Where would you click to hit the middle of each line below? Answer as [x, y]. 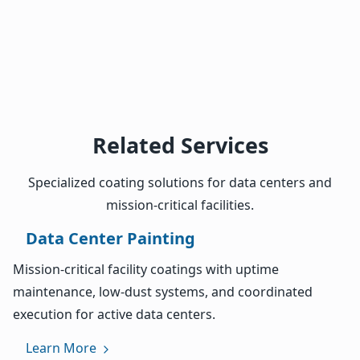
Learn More [63, 348]
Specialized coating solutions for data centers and [180, 183]
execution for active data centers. [114, 315]
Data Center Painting [110, 239]
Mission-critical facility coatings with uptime [146, 270]
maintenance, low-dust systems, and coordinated [163, 292]
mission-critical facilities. [180, 205]
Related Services [180, 145]
